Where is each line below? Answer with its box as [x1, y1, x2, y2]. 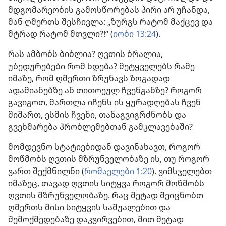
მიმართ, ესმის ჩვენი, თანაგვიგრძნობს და [8, 108, 186, 120]
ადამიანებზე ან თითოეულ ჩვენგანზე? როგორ [8, 84, 202, 96]
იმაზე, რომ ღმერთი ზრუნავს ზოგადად [8, 72, 170, 84]
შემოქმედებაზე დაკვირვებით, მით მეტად [8, 213, 184, 225]
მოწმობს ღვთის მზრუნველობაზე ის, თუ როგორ [8, 153, 209, 164]
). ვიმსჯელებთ [152, 165, 212, 177]
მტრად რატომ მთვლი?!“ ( [8, 28, 113, 39]
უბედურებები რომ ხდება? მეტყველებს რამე [8, 60, 195, 72]
